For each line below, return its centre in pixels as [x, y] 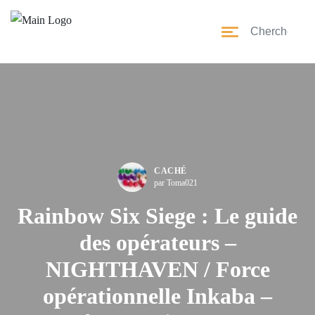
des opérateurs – [157, 243]
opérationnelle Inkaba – [157, 296]
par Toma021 [176, 183]
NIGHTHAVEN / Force [157, 269]
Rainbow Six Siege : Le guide [157, 216]
